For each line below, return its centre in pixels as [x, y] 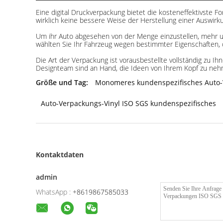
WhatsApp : [53, 192]
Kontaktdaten [60, 155]
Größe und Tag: [62, 82]
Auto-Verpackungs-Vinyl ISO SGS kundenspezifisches [128, 103]
